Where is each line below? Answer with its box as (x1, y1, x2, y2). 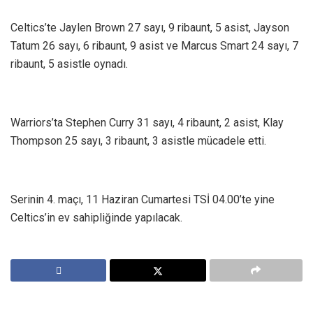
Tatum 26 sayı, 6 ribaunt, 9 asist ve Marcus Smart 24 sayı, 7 (10, 38, 298, 52)
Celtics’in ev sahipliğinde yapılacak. (10, 210, 182, 224)
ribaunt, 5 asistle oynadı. (10, 57, 128, 71)
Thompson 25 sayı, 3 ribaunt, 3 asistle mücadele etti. (10, 133, 266, 147)
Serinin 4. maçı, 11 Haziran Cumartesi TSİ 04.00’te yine (10, 192, 275, 206)
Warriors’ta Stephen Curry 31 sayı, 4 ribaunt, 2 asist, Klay (10, 115, 284, 129)
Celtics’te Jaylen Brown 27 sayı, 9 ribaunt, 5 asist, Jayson (10, 20, 289, 34)
